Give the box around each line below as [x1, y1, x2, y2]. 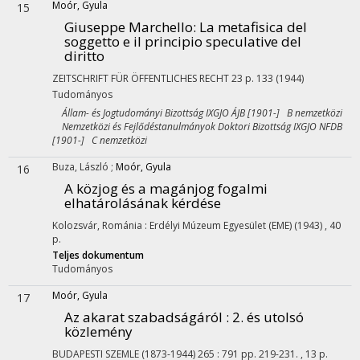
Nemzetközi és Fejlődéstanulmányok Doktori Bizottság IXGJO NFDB [52, 120, 342, 133]
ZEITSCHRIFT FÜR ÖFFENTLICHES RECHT [52, 72, 229, 85]
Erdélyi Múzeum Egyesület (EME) [149, 219, 292, 232]
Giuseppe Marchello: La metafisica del [64, 18, 307, 36]
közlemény [64, 322, 133, 341]
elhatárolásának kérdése [64, 194, 221, 212]
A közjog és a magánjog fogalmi [64, 179, 268, 198]
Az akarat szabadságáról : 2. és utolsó [64, 308, 304, 326]
